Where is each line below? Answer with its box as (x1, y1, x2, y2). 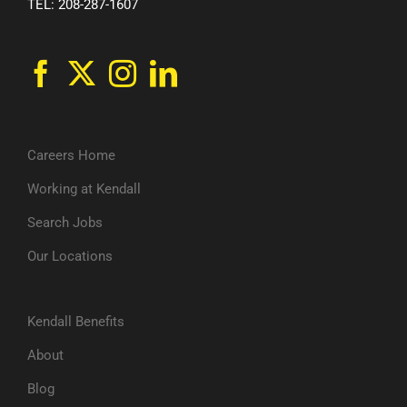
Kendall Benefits (27, 313, 124, 331)
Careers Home (27, 147, 115, 164)
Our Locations (27, 248, 113, 265)
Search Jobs (27, 214, 103, 232)
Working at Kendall (27, 181, 141, 198)
